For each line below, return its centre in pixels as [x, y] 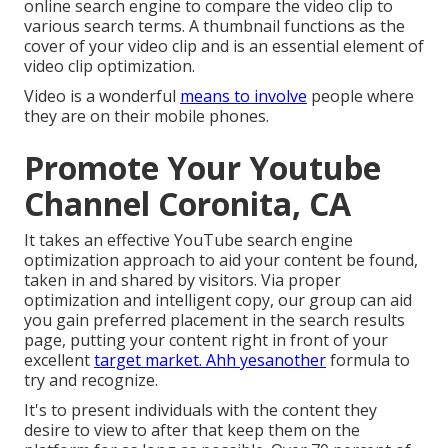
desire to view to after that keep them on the [192, 430]
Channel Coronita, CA [187, 204]
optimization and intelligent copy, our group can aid [218, 300]
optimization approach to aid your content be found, [221, 260]
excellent [59, 360]
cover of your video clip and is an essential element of [224, 46]
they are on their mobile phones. [146, 116]
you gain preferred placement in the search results [214, 320]
